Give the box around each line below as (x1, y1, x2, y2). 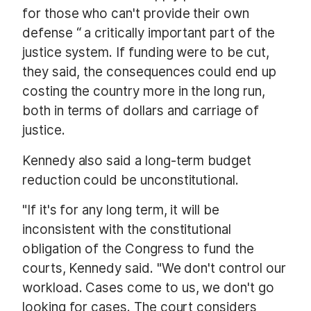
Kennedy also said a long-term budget (22, 152, 251, 169)
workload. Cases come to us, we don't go (22, 280, 274, 296)
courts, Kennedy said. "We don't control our (22, 260, 286, 277)
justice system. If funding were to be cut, (22, 44, 269, 61)
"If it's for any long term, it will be (22, 202, 219, 219)
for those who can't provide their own (22, 6, 249, 22)
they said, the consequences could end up (22, 64, 276, 81)
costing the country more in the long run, (22, 83, 265, 100)
